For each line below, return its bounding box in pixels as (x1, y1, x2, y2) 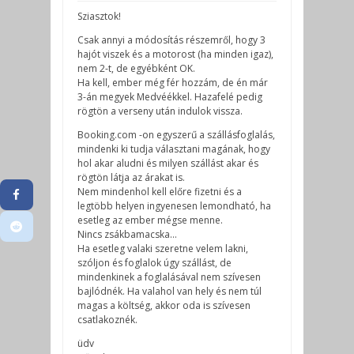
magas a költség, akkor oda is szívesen (77, 299, 250, 312)
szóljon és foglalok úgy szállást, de (77, 256, 232, 269)
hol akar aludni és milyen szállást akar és (77, 156, 258, 170)
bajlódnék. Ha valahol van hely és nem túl (77, 284, 262, 298)
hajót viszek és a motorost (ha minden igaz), (77, 47, 273, 61)
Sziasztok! (77, 9, 121, 23)
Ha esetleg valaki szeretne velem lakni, (77, 242, 248, 255)
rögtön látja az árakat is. (77, 171, 185, 184)
